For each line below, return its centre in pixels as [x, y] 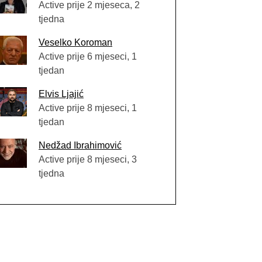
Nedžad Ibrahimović [80, 145]
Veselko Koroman [75, 42]
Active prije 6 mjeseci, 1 [88, 56]
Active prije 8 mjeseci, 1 [88, 108]
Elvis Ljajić [61, 94]
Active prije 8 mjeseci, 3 [88, 159]
